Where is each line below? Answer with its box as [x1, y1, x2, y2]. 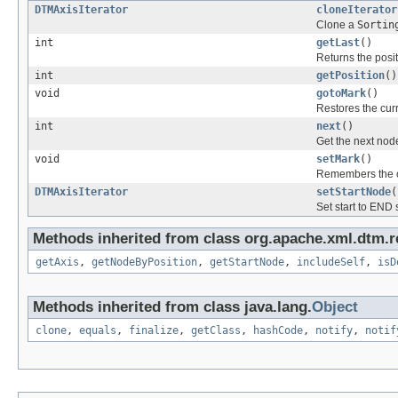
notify [315, 324, 353, 338]
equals [79, 324, 116, 338]
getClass [191, 324, 241, 338]
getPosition [316, 69, 385, 83]
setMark [316, 153, 360, 166]
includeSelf [297, 256, 365, 269]
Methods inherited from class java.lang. [33, 298, 312, 316]
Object [312, 298, 358, 316]
